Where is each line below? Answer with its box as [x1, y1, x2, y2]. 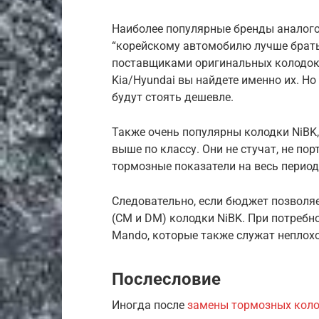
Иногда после [112, 298, 187, 312]
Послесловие [112, 268, 221, 289]
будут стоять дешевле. [112, 90, 234, 104]
